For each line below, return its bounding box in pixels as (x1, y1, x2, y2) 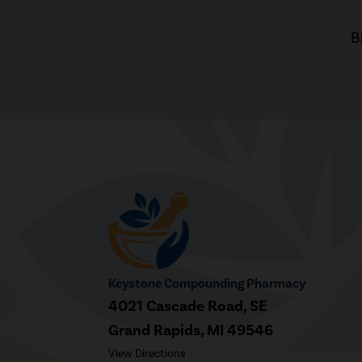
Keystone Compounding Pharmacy (108, 275, 306, 292)
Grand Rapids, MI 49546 (108, 320, 274, 340)
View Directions (108, 346, 187, 360)
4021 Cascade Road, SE (108, 296, 267, 316)
